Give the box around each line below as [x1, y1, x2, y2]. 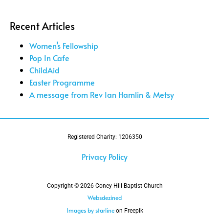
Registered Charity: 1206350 [67, 133, 142, 141]
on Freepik [114, 207, 143, 215]
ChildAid [29, 65, 60, 76]
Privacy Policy [82, 151, 128, 162]
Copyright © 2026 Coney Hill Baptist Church [46, 182, 163, 190]
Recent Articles [10, 19, 75, 33]
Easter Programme [29, 77, 95, 88]
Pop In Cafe [29, 52, 69, 64]
